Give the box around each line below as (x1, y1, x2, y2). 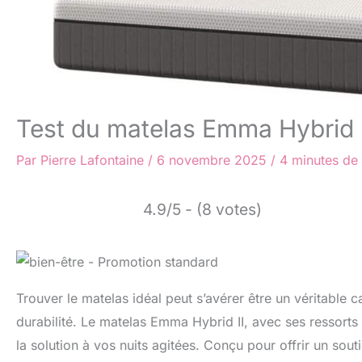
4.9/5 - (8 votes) (143, 200, 262, 219)
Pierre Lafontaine (40, 152, 148, 168)
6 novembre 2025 (157, 152, 271, 168)
